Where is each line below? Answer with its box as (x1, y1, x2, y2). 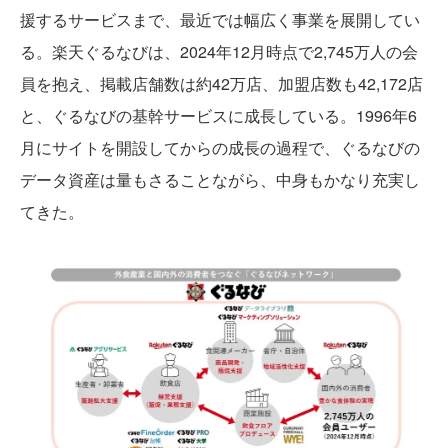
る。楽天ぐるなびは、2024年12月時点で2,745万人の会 (20, 40, 418, 64)
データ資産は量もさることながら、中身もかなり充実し (20, 168, 420, 192)
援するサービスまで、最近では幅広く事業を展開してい (20, 8, 420, 32)
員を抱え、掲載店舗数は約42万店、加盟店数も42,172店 (20, 72, 423, 96)
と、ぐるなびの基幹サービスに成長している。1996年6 (20, 104, 417, 128)
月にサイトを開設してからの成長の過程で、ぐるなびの (20, 136, 420, 160)
